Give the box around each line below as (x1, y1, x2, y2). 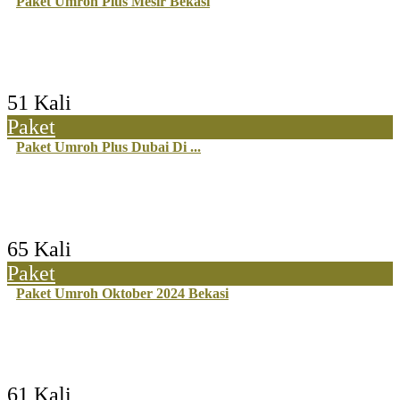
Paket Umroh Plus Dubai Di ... (16, 139, 201, 155)
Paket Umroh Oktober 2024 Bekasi (16, 285, 229, 301)
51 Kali (7, 91, 71, 115)
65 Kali (7, 237, 71, 261)
